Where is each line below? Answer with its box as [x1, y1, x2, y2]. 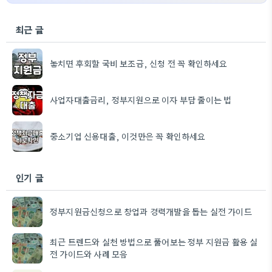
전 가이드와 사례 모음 [50, 247, 128, 260]
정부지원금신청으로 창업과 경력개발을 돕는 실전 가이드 [50, 205, 252, 217]
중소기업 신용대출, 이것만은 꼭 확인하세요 [50, 129, 206, 142]
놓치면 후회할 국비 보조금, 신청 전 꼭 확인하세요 [50, 56, 228, 69]
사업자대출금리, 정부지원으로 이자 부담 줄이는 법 [50, 93, 232, 106]
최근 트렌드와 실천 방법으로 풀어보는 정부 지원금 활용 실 [50, 235, 258, 248]
